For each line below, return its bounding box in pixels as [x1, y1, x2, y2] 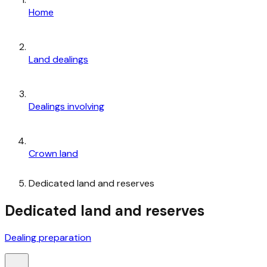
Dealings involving [29, 100, 104, 113]
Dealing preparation [5, 231, 91, 244]
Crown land [29, 147, 78, 160]
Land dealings [29, 52, 88, 66]
